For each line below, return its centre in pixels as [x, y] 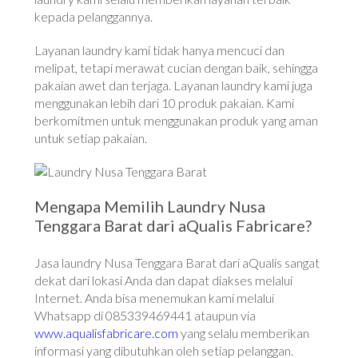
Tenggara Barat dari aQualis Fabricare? [173, 225]
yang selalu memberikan [244, 332]
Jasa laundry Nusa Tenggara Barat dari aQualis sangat [177, 262]
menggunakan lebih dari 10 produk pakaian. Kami [165, 102]
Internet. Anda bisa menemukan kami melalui [155, 297]
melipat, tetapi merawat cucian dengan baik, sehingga [177, 67]
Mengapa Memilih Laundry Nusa [150, 206]
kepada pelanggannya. [97, 16]
